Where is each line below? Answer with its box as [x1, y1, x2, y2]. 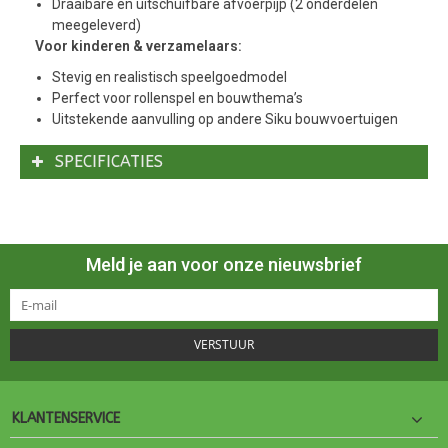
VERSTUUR [194, 336, 254, 354]
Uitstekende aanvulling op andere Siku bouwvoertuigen [52, 111, 398, 128]
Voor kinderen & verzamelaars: [35, 38, 242, 55]
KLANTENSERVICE [12, 410, 120, 428]
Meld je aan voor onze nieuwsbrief [86, 254, 362, 276]
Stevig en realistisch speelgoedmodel [52, 69, 287, 86]
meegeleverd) [52, 17, 141, 34]
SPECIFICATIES [55, 152, 163, 172]
